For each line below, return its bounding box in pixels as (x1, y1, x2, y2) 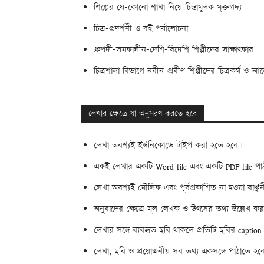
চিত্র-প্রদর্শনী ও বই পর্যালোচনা (94, 22, 188, 35)
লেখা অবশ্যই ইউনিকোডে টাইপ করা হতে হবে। (94, 139, 243, 151)
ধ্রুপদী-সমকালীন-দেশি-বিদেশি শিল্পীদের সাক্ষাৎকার (94, 44, 253, 56)
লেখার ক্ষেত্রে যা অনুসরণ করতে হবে (88, 108, 197, 120)
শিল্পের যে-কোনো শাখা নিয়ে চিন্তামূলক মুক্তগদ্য (94, 1, 242, 14)
